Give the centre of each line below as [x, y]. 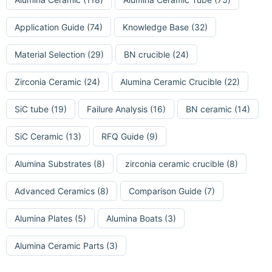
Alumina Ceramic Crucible [171, 81]
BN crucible [147, 54]
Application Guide [49, 27]
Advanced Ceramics [55, 191]
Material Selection [50, 54]
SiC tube [32, 109]
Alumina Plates [43, 218]
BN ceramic [209, 109]
